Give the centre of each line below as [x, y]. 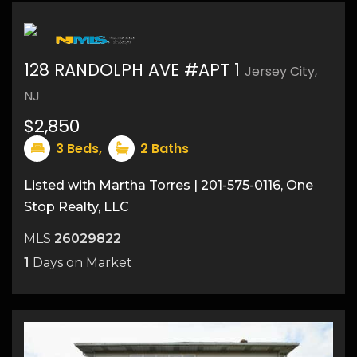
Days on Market [81, 263]
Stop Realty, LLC [76, 206]
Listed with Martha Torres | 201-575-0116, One [169, 185]
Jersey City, [281, 71]
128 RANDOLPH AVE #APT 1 [134, 69]
